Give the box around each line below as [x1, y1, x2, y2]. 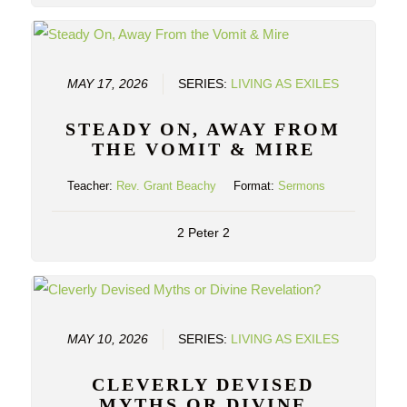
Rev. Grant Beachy [116, 179, 217, 194]
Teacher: [67, 179, 117, 194]
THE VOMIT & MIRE [91, 139, 315, 160]
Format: [233, 179, 279, 194]
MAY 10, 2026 [66, 333, 148, 347]
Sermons [278, 179, 326, 194]
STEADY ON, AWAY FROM [65, 119, 342, 140]
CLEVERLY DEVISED [92, 374, 315, 395]
